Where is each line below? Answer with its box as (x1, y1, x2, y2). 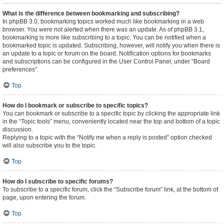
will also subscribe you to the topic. (2, 142, 96, 149)
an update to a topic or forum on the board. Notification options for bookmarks (2, 50, 211, 57)
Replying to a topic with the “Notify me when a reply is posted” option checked (2, 134, 212, 141)
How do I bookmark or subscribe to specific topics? (2, 102, 148, 109)
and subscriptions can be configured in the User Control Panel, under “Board (2, 58, 210, 65)
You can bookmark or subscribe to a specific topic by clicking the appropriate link (2, 110, 220, 117)
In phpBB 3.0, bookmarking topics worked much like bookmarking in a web (2, 18, 204, 25)
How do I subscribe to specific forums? (2, 178, 113, 185)
